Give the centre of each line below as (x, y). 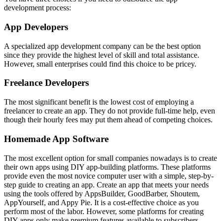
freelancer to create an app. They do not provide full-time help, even (110, 111)
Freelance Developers (46, 83)
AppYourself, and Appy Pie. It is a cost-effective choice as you (101, 202)
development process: (37, 8)
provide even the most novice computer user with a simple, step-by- (109, 176)
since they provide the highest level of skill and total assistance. (102, 55)
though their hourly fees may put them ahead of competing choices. (108, 120)
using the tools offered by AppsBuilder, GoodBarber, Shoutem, (102, 193)
